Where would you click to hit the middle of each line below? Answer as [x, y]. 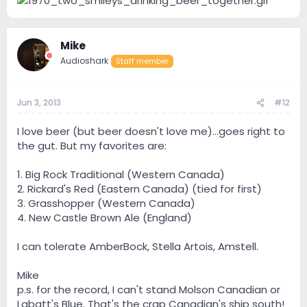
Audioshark [84, 60]
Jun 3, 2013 [39, 103]
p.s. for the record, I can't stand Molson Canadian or [149, 290]
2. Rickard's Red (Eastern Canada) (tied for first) [139, 189]
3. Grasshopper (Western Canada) [106, 204]
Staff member [142, 61]
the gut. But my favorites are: [92, 146]
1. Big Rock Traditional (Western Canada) [121, 175]
